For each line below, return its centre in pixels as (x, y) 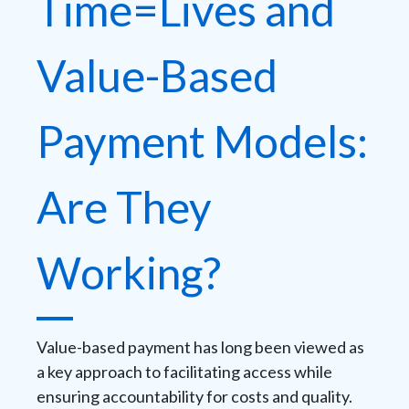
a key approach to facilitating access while (184, 372)
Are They (124, 207)
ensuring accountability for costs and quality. (194, 397)
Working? (129, 273)
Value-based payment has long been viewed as (200, 347)
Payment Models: (202, 142)
